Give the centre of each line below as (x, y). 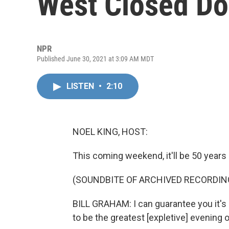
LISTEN (81, 86)
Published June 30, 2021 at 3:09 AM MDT (95, 59)
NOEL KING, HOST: (110, 132)
